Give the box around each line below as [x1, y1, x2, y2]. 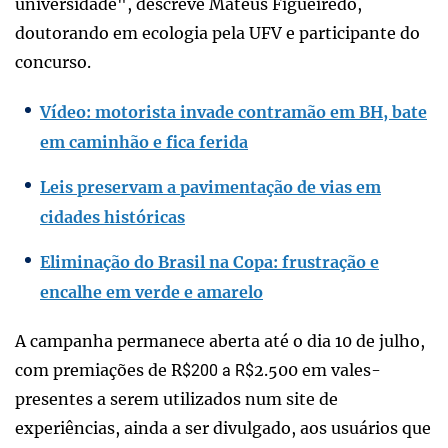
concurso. [15, 51, 91, 72]
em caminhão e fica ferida [40, 131, 248, 152]
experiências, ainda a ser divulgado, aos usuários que [15, 417, 431, 438]
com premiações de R [15, 359, 182, 380]
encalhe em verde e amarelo [40, 281, 263, 302]
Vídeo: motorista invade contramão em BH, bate [40, 101, 427, 122]
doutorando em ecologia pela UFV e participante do [15, 22, 420, 43]
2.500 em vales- [254, 359, 381, 380]
